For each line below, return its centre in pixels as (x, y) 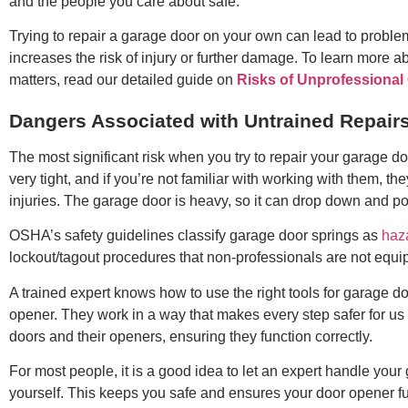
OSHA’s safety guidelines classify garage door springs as (195, 236)
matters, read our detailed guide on (123, 80)
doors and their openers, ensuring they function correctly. (191, 336)
